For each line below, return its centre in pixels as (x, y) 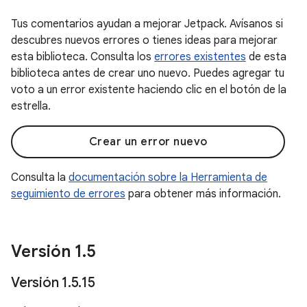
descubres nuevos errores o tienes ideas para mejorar (144, 40)
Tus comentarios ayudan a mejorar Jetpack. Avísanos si (147, 24)
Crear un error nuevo (148, 142)
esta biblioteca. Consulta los (83, 57)
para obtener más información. (203, 194)
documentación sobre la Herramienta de (168, 177)
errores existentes (200, 57)
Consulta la (40, 177)
